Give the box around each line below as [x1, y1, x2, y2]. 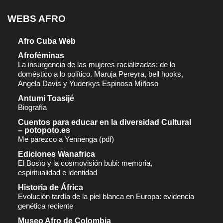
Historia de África [18, 183, 83, 192]
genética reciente [18, 202, 73, 211]
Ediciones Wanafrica [18, 150, 95, 159]
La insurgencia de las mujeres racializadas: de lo [18, 60, 175, 69]
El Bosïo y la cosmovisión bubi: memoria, [18, 159, 152, 168]
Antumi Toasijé [18, 94, 74, 103]
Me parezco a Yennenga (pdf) [18, 135, 114, 144]
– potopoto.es [18, 126, 70, 135]
